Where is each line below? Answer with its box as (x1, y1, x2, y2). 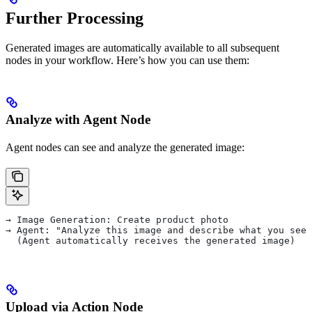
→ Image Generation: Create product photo (6, 214, 228, 225)
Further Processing (6, 8, 143, 27)
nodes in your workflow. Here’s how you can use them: (6, 54, 249, 66)
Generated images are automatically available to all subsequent (6, 41, 279, 54)
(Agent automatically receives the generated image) (6, 235, 295, 246)
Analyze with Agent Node (6, 111, 150, 127)
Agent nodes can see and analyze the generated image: (6, 141, 244, 153)
